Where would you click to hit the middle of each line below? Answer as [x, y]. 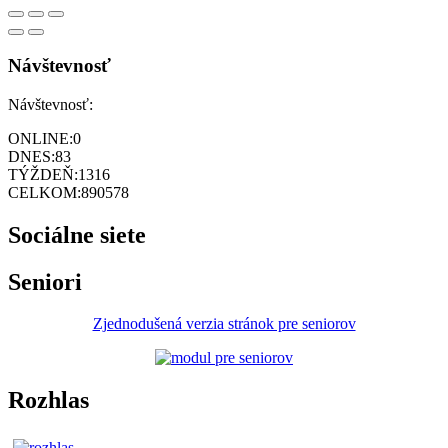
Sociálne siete [77, 234]
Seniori [45, 281]
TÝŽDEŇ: [43, 174]
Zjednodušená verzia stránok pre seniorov [224, 324]
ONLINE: [40, 138]
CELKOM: [44, 192]
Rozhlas [48, 400]
